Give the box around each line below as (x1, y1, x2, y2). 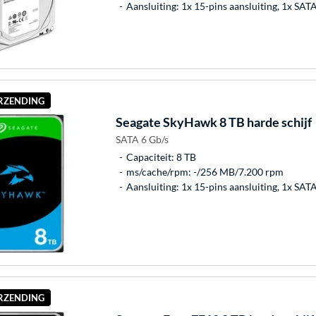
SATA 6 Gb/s (115, 133, 169, 146)
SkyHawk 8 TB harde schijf (160, 114, 312, 130)
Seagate (115, 114, 161, 130)
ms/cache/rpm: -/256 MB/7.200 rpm (126, 166, 284, 178)
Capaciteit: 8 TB (126, 151, 196, 164)
